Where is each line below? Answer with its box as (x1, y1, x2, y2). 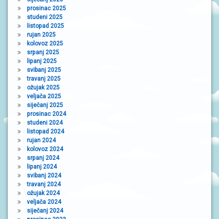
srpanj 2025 (26, 49, 59, 56)
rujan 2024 (26, 137, 56, 144)
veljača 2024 (26, 198, 61, 206)
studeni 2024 (26, 119, 63, 127)
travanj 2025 (26, 75, 61, 83)
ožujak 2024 (26, 190, 60, 197)
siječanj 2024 (26, 207, 63, 215)
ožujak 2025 (26, 84, 60, 91)
